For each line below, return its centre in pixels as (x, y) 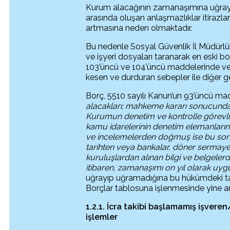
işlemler (102, 217)
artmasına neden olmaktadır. (139, 28)
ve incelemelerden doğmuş (139, 137)
